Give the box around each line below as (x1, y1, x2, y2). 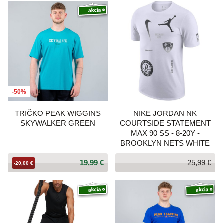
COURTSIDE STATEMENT (119, 118, 211, 127)
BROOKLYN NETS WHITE (120, 138, 210, 147)
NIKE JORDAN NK (133, 109, 197, 117)
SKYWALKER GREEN (20, 118, 95, 127)
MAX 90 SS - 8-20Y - (130, 128, 200, 137)
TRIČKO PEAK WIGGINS (14, 109, 101, 117)
